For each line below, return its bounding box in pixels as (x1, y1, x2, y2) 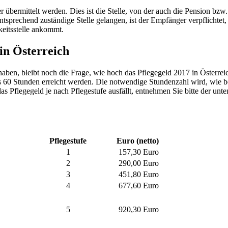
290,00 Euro (119, 158, 159, 167)
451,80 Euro (119, 169, 159, 179)
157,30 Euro (119, 147, 159, 156)
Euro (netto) (117, 136, 159, 145)
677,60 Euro (119, 181, 159, 190)
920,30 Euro (119, 205, 159, 214)
